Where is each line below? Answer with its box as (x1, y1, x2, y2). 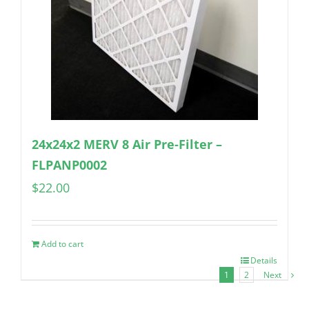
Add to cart (41, 238, 83, 250)
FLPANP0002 (32, 157, 107, 174)
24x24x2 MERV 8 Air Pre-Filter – (32, 136, 222, 153)
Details (250, 255, 277, 267)
